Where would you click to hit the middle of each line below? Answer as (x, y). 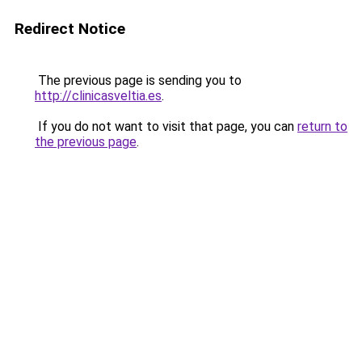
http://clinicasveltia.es (98, 96)
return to (322, 126)
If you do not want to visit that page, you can (166, 126)
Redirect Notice (70, 29)
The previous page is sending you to (138, 80)
